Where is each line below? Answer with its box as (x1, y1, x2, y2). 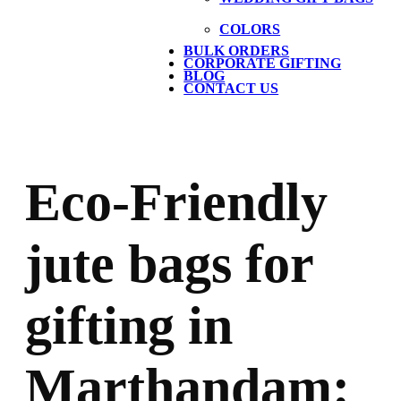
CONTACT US (183, 81, 279, 96)
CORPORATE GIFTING (183, 55, 342, 71)
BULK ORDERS (183, 43, 290, 58)
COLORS (219, 21, 281, 37)
